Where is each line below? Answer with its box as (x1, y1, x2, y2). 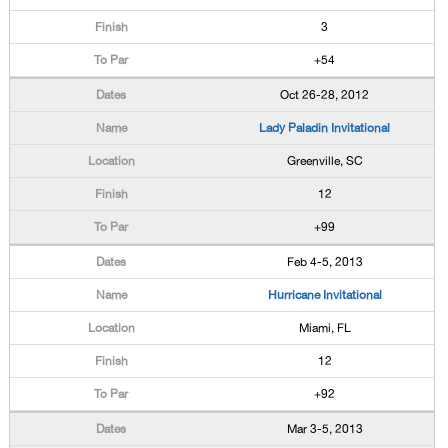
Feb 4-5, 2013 (286, 255, 363, 269)
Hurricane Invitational (267, 288, 382, 302)
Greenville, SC (286, 154, 363, 168)
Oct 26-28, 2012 (280, 88, 370, 102)
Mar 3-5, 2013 (286, 422, 363, 436)
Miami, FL (298, 321, 351, 335)
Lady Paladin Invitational (259, 121, 391, 135)
